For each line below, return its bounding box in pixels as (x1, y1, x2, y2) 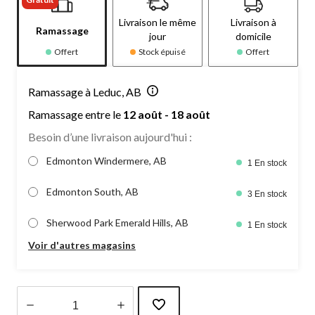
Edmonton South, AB (46, 185, 139, 198)
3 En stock (247, 188, 287, 199)
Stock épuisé (138, 46, 186, 57)
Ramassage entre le (28, 107, 123, 121)
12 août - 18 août (123, 107, 210, 121)
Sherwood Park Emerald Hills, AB (46, 216, 188, 229)
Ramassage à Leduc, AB (28, 84, 141, 98)
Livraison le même (119, 15, 196, 28)
